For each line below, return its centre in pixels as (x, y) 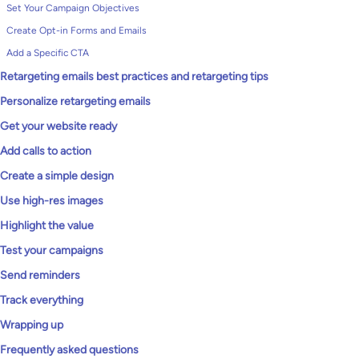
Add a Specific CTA (48, 53)
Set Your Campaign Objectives (73, 8)
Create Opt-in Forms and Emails (77, 30)
